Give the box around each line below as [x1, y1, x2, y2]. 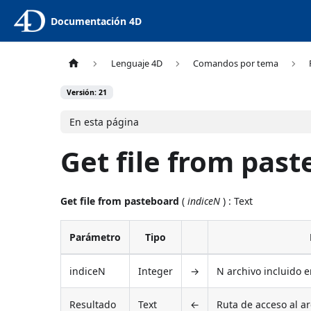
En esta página [69, 115, 139, 128]
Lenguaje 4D [110, 57, 162, 70]
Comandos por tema [192, 57, 278, 70]
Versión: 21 [67, 87, 108, 98]
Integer [138, 264, 174, 278]
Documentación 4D [50, 14, 142, 28]
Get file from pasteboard [60, 194, 180, 208]
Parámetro [69, 230, 121, 244]
